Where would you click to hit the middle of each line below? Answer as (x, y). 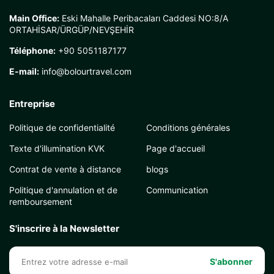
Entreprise (32, 104)
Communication (177, 190)
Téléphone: (32, 50)
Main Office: (34, 18)
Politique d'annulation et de (63, 190)
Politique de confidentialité (62, 128)
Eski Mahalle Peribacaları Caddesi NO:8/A (144, 18)
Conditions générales (188, 128)
